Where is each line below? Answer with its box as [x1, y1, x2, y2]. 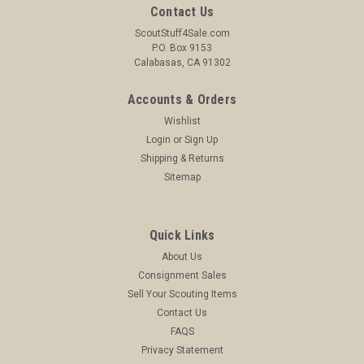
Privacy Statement [141, 344, 223, 356]
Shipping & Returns [140, 152, 224, 164]
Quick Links [149, 227, 215, 243]
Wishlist [163, 115, 201, 127]
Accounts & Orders [127, 91, 237, 107]
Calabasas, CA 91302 [133, 56, 231, 68]
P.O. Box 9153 [152, 41, 212, 54]
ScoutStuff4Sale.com [134, 27, 230, 39]
